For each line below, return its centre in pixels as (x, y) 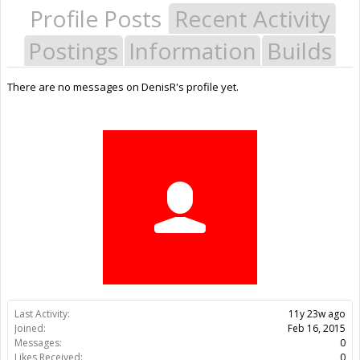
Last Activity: (42, 313)
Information (192, 50)
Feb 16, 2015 (317, 328)
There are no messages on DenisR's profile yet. (123, 86)
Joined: (30, 328)
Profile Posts (96, 18)
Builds (299, 50)
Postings (74, 50)
